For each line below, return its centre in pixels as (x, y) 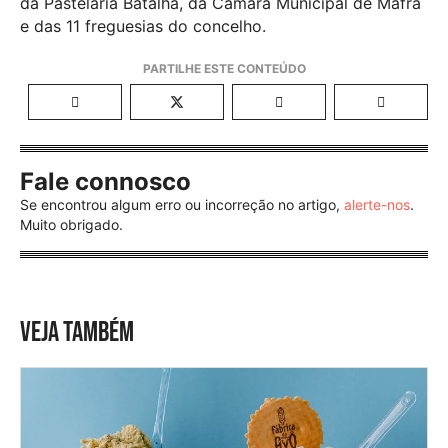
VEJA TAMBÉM (77, 333)
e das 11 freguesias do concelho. (143, 26)
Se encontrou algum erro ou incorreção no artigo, (182, 205)
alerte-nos (377, 205)
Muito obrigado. (71, 225)
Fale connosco (105, 182)
